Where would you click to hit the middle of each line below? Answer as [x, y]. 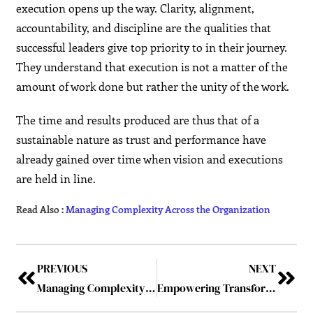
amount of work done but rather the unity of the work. [153, 87]
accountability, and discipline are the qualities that [144, 28]
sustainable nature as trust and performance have [141, 140]
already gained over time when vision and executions [150, 159]
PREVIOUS [63, 269]
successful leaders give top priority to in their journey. [152, 48]
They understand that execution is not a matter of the [152, 67]
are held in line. [56, 179]
